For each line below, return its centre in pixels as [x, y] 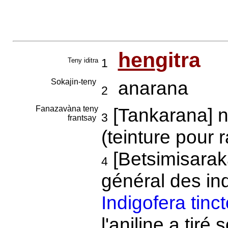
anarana [148, 88]
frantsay [83, 118]
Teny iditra [83, 60]
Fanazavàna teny [67, 109]
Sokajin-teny [74, 82]
